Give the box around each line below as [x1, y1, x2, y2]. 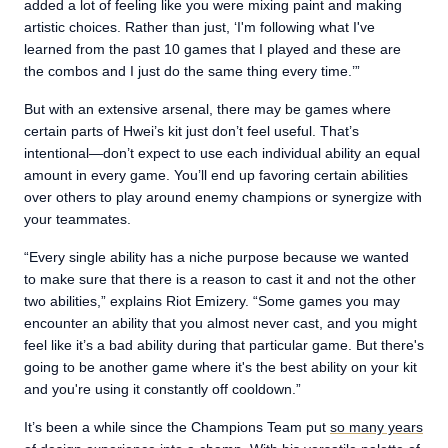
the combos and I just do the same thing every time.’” [24, 62, 360, 79]
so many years [330, 418, 423, 435]
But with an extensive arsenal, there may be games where [24, 100, 391, 117]
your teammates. [24, 210, 131, 227]
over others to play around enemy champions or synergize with [24, 188, 422, 205]
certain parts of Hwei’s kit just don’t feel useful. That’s [24, 122, 359, 139]
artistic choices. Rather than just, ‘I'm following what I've [24, 18, 375, 35]
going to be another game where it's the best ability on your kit [24, 358, 417, 375]
